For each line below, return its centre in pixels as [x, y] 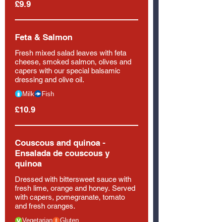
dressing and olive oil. [50, 79]
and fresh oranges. [45, 206]
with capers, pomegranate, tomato [70, 197]
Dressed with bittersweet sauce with [73, 179]
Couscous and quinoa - [60, 143]
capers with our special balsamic [68, 70]
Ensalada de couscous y [62, 153]
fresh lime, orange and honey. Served [75, 188]
